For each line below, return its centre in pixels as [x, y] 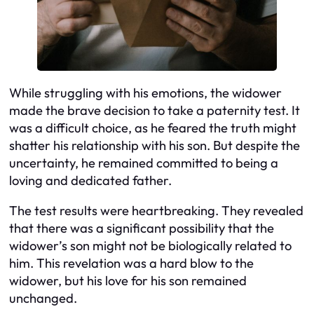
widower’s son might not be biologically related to [150, 246]
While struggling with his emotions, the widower [145, 93]
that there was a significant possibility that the [142, 228]
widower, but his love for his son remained [128, 281]
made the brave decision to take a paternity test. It [155, 110]
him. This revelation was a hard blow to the [131, 264]
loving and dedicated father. [90, 180]
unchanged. [43, 299]
